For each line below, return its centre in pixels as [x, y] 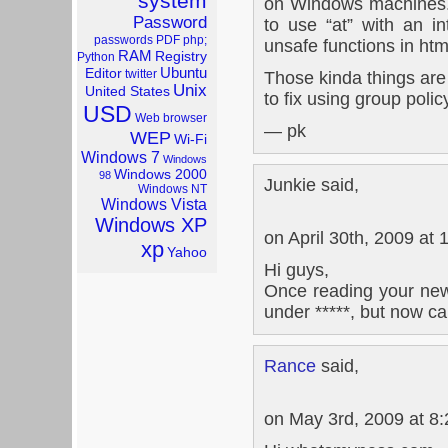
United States [127, 91]
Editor [103, 73]
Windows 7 [120, 157]
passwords [123, 40]
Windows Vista [154, 204]
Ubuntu [183, 72]
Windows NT [172, 189]
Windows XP [151, 225]
